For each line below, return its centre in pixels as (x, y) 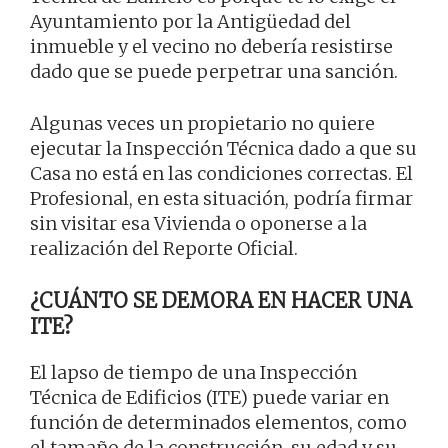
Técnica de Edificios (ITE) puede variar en (209, 398)
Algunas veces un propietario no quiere (202, 124)
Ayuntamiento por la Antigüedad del (190, 22)
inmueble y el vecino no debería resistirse (211, 47)
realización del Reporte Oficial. (164, 249)
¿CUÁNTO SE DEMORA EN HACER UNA (221, 301)
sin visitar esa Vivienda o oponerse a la (198, 224)
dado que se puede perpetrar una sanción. (214, 72)
